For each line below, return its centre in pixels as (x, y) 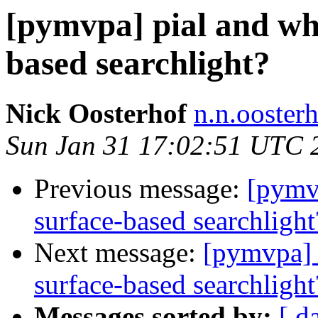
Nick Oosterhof (96, 114)
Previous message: (141, 189)
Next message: (119, 253)
